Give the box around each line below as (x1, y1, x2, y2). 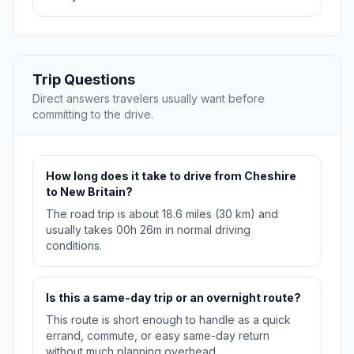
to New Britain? (46, 185, 133, 199)
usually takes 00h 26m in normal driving (46, 223, 250, 237)
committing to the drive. (32, 107, 153, 122)
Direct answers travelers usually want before (32, 92, 265, 106)
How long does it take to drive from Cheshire (46, 169, 296, 183)
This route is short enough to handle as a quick (46, 313, 291, 327)
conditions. (46, 239, 102, 253)
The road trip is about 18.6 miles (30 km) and (46, 207, 278, 221)
